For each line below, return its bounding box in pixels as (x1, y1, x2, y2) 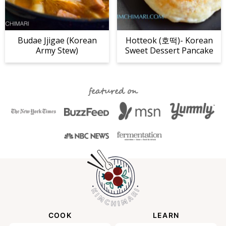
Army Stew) (36, 45, 78, 56)
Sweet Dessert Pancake (125, 45, 213, 56)
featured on (88, 85, 138, 98)
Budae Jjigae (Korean (17, 35, 97, 46)
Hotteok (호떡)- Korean (125, 35, 213, 46)
